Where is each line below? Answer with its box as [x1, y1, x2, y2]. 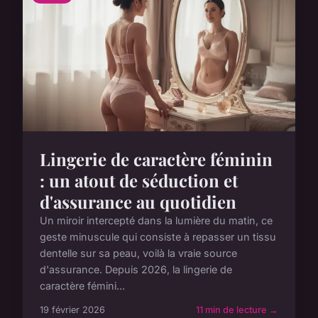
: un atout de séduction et [40, 169, 238, 192]
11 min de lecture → [196, 305, 278, 316]
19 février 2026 [40, 305, 105, 316]
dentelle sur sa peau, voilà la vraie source [40, 247, 237, 260]
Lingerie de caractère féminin [40, 148, 273, 171]
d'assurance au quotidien [40, 190, 236, 214]
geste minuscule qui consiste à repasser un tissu [40, 231, 276, 243]
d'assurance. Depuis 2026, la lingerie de [40, 263, 232, 276]
